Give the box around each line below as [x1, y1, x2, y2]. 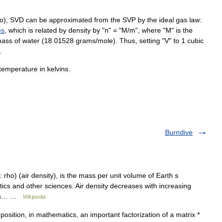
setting [139, 37, 160, 45]
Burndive [165, 128, 193, 136]
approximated [49, 16, 92, 24]
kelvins [47, 65, 68, 73]
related [35, 26, 57, 34]
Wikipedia [23, 194, 46, 200]
